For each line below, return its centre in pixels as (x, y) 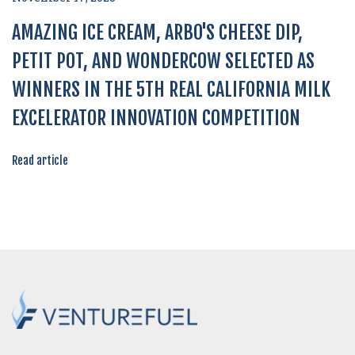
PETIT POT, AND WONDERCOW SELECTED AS (163, 61)
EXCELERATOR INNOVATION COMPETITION (156, 118)
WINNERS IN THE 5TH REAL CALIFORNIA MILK (171, 90)
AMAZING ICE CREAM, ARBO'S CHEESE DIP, (157, 32)
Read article (40, 160)
